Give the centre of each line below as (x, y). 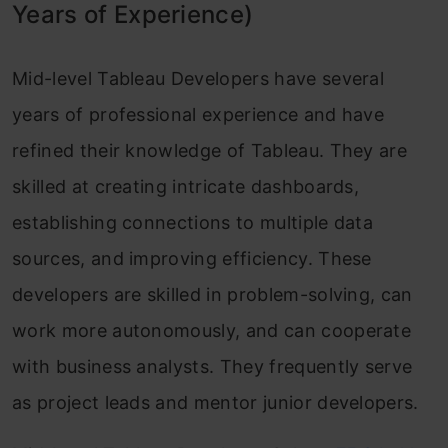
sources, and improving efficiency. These (192, 258)
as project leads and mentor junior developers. (215, 402)
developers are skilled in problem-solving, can (212, 294)
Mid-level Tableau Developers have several (198, 78)
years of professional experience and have (198, 114)
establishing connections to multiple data (193, 222)
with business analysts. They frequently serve (212, 366)
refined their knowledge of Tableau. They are (210, 150)
